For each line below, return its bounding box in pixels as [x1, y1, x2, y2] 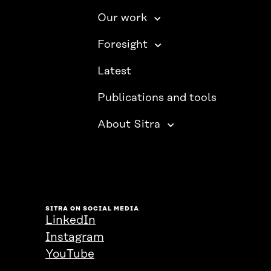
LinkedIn [45, 214, 96, 227]
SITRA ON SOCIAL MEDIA [45, 205, 139, 213]
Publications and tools [97, 92, 217, 105]
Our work [97, 12, 148, 25]
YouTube [45, 248, 94, 261]
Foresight [97, 39, 148, 51]
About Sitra [97, 119, 161, 131]
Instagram [45, 231, 104, 244]
